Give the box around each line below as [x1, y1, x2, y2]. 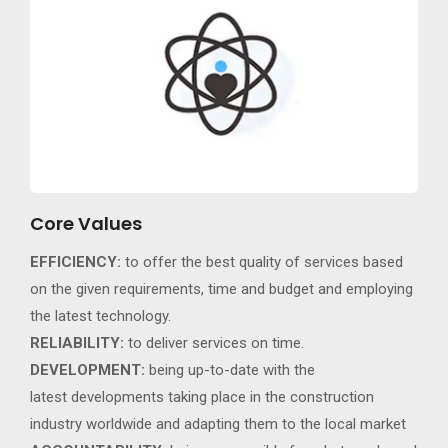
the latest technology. [30, 306, 171, 325]
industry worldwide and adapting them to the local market [30, 414, 406, 433]
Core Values [30, 210, 142, 236]
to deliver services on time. [124, 333, 304, 352]
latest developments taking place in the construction [30, 387, 374, 406]
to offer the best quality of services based [121, 252, 403, 271]
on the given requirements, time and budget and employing [30, 279, 413, 298]
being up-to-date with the [149, 360, 315, 379]
